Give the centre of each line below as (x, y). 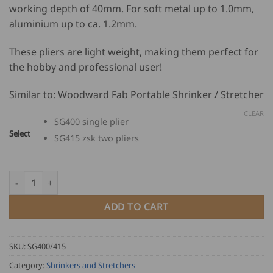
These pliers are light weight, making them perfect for (134, 51)
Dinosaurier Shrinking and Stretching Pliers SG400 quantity (131, 177)
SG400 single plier (91, 122)
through (219, 28)
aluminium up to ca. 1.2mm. (73, 23)
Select (20, 134)
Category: (28, 265)
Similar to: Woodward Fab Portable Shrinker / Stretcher (136, 95)
